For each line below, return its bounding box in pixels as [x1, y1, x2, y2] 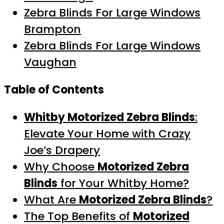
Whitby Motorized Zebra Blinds [24, 109, 195, 125]
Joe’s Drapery [24, 142, 100, 158]
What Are [24, 191, 79, 207]
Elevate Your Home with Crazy [24, 125, 190, 141]
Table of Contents [4, 81, 104, 97]
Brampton [24, 21, 81, 37]
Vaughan [24, 54, 76, 70]
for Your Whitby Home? [57, 175, 189, 191]
